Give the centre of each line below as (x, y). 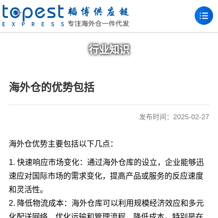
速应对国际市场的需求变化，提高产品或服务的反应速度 (106, 176)
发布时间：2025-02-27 (174, 117)
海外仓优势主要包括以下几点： (63, 144)
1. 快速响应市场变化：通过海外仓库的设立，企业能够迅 (106, 162)
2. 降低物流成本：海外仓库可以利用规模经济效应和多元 (106, 203)
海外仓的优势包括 (51, 87)
